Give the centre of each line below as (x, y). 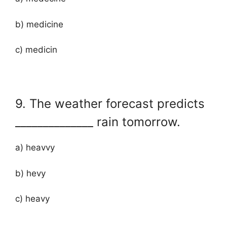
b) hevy (30, 173)
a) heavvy (35, 148)
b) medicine (39, 24)
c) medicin (36, 50)
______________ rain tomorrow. (98, 122)
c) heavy (32, 199)
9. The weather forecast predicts (110, 104)
